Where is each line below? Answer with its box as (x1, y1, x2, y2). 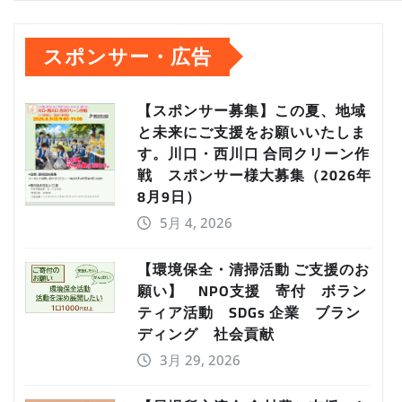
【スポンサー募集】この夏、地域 (137, 96, 366, 124)
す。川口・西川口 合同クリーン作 (137, 139, 370, 167)
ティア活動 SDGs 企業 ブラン (137, 298, 361, 326)
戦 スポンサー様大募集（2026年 (137, 161, 371, 188)
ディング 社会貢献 (137, 319, 275, 347)
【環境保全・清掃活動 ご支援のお (137, 255, 370, 283)
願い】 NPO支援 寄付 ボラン (137, 276, 367, 304)
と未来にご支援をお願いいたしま (137, 118, 366, 145)
